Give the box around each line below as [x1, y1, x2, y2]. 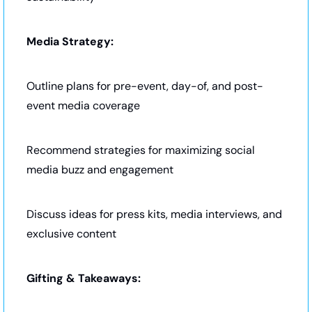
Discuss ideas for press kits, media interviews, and [26, 206, 282, 221]
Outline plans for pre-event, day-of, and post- [26, 78, 263, 93]
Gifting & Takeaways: [26, 270, 141, 286]
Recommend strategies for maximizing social [26, 142, 255, 157]
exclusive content [26, 226, 116, 241]
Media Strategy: [26, 33, 114, 49]
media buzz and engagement [26, 162, 173, 177]
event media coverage [26, 97, 140, 113]
